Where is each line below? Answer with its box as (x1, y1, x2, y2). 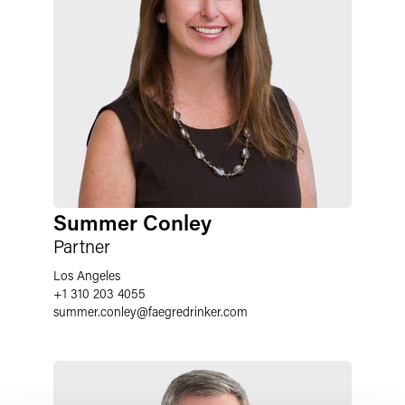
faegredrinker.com (148, 303, 248, 320)
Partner (53, 234, 110, 258)
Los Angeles (53, 267, 120, 284)
